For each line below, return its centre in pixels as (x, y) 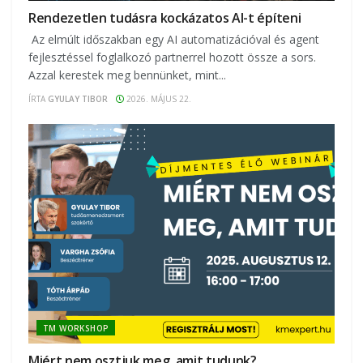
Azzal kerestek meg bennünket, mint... (127, 75)
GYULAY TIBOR (78, 99)
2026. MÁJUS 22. (158, 99)
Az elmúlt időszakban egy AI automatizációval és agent (174, 40)
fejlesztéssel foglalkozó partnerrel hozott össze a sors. (172, 58)
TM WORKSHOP (76, 328)
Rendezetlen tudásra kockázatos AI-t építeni (165, 18)
